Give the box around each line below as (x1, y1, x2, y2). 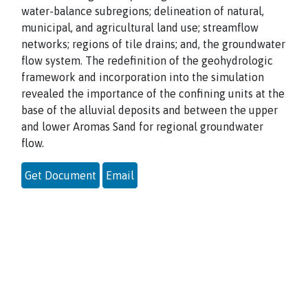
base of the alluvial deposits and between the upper (21, 104, 278, 116)
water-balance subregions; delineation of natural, (21, 5, 264, 17)
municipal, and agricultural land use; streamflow (21, 21, 258, 34)
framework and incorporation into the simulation (21, 71, 264, 83)
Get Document (25, 169, 96, 181)
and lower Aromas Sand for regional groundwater (21, 120, 263, 133)
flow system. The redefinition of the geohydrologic (21, 54, 273, 67)
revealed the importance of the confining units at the (21, 87, 285, 100)
